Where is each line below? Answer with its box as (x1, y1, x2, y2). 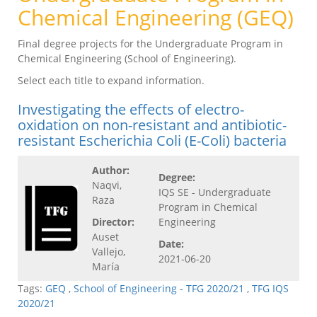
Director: (92, 215, 134, 229)
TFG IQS (252, 282, 289, 296)
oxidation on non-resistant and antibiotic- (18, 115, 287, 135)
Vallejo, (92, 245, 125, 259)
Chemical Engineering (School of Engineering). (18, 52, 236, 66)
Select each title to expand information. (18, 74, 204, 88)
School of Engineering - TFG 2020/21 (74, 282, 244, 296)
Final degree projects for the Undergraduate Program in (18, 37, 283, 51)
